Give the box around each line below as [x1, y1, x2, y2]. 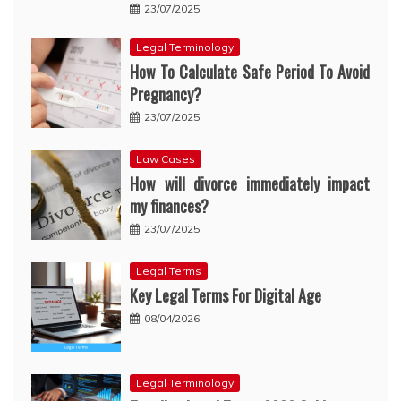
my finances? [130, 193, 209, 218]
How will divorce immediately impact [130, 171, 370, 195]
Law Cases [136, 151, 195, 166]
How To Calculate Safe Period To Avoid [130, 59, 370, 83]
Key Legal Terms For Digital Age [130, 283, 321, 307]
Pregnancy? [130, 81, 201, 106]
